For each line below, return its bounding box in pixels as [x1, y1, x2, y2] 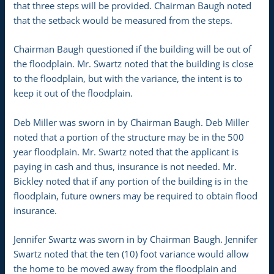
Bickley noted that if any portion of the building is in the [13, 174, 248, 187]
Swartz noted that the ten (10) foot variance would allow [13, 247, 250, 260]
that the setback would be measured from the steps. [13, 13, 233, 26]
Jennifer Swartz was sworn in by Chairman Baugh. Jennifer [13, 232, 258, 245]
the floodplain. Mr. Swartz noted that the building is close [13, 57, 254, 70]
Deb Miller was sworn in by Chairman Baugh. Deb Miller [13, 116, 250, 128]
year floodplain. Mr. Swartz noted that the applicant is [13, 145, 239, 158]
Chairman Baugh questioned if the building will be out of [13, 43, 252, 56]
